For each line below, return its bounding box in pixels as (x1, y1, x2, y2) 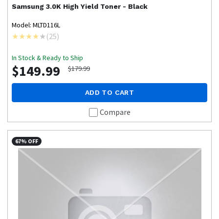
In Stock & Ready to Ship (12, 53, 83, 63)
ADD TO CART (85, 88, 134, 97)
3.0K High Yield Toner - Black (46, 2, 148, 11)
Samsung (12, 2, 44, 11)
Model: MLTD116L (12, 21, 60, 30)
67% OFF (15, 137, 39, 145)
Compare (99, 107, 131, 117)
